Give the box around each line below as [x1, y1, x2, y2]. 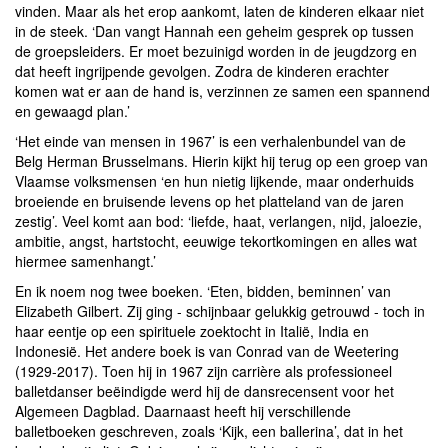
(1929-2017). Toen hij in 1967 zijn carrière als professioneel [15, 360, 392, 381]
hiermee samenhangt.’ [15, 250, 156, 271]
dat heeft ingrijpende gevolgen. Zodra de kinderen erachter [15, 60, 389, 81]
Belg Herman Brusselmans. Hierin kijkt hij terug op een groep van [15, 150, 428, 171]
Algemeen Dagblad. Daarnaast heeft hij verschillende [15, 400, 351, 421]
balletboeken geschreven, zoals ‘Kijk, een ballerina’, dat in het [15, 420, 403, 441]
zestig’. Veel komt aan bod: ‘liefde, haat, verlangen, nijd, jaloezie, [15, 210, 422, 231]
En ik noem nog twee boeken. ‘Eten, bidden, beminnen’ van [15, 280, 391, 301]
